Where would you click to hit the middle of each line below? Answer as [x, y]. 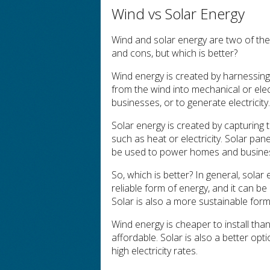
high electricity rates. [155, 251]
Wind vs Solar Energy [178, 14]
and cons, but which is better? [175, 53]
